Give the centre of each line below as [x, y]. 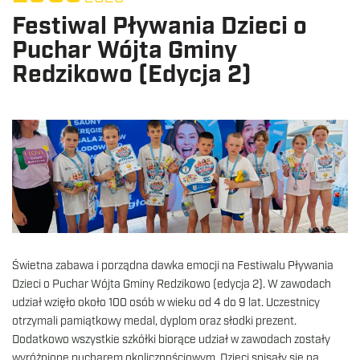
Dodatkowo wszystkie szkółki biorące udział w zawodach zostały [171, 340]
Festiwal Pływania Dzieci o [160, 26]
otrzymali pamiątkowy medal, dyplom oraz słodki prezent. [154, 322]
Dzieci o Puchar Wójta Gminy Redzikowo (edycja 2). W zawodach [172, 285]
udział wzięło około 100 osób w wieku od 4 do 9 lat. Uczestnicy [166, 303]
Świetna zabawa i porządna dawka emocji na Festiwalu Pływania [173, 266]
